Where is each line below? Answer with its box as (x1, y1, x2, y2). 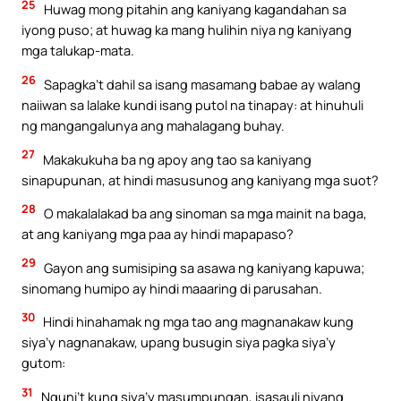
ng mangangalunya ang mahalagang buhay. (21, 116, 285, 135)
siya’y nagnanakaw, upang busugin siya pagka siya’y (21, 333, 336, 352)
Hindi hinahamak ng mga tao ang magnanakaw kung (40, 312, 354, 331)
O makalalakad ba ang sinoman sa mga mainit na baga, (41, 204, 367, 223)
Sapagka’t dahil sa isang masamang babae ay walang (41, 75, 361, 94)
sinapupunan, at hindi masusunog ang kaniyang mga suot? (21, 170, 379, 189)
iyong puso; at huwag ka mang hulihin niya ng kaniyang (21, 21, 352, 39)
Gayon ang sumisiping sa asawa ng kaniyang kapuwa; (41, 258, 364, 277)
